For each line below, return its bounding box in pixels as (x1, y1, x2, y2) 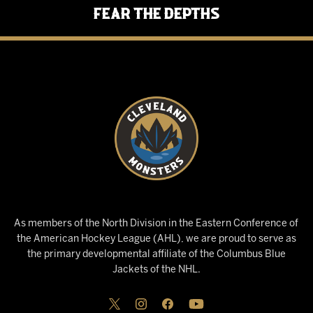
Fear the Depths (93, 3, 219, 22)
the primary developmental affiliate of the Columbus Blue (27, 249, 286, 259)
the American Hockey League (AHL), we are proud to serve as (16, 234, 296, 244)
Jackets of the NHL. (112, 265, 201, 275)
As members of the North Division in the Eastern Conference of (14, 219, 299, 228)
